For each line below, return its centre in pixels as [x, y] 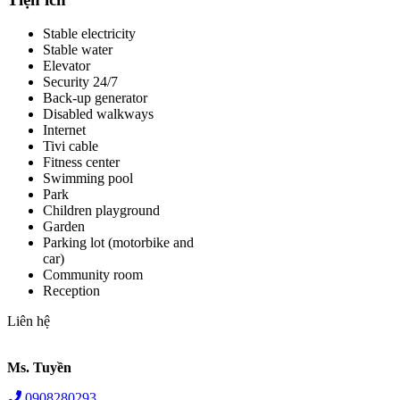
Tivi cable [71, 146]
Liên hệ [29, 321]
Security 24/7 [80, 82]
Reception [71, 291]
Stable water [78, 50]
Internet [64, 130]
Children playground [101, 211]
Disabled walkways [98, 114]
